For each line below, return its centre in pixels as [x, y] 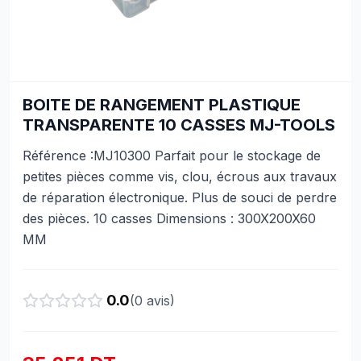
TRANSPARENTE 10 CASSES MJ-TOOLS [179, 125]
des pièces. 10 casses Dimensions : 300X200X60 [169, 218]
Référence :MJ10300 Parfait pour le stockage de [172, 156]
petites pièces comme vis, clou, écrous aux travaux [180, 176]
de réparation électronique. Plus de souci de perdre [180, 197]
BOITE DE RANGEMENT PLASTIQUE [162, 105]
